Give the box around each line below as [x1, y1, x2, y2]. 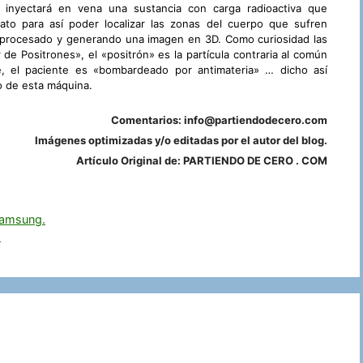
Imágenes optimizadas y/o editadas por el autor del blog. [35, 133, 327, 147]
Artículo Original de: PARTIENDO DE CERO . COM [76, 153, 327, 167]
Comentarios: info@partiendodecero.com [111, 113, 327, 126]
